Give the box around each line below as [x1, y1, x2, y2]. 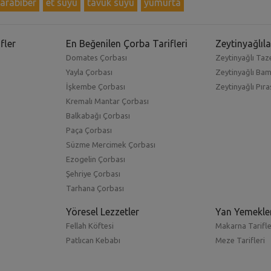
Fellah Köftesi [65, 221, 114, 230]
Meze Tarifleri [215, 235, 266, 244]
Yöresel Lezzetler [65, 206, 139, 217]
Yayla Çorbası [65, 67, 113, 76]
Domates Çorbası [65, 53, 127, 62]
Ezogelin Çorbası [65, 154, 125, 163]
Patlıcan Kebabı [65, 235, 120, 244]
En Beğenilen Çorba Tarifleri [65, 38, 188, 49]
